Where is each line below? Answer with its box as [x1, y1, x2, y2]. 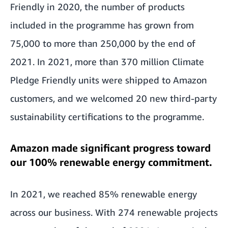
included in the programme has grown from [10, 19, 194, 31]
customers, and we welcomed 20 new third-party [10, 93, 217, 104]
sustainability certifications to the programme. [10, 111, 204, 122]
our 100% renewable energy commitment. [10, 156, 212, 168]
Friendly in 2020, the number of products [10, 1, 185, 12]
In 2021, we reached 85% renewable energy [10, 188, 197, 199]
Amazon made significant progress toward [10, 142, 211, 154]
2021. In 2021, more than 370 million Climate [10, 56, 204, 67]
